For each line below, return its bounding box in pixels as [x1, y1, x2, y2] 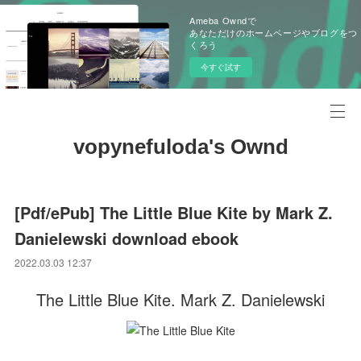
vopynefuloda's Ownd [73, 135, 288, 159]
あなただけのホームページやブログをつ [189, 26, 358, 39]
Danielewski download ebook [15, 226, 239, 250]
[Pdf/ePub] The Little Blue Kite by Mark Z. [15, 201, 334, 224]
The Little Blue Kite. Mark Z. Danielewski [36, 288, 325, 311]
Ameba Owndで [189, 14, 257, 27]
